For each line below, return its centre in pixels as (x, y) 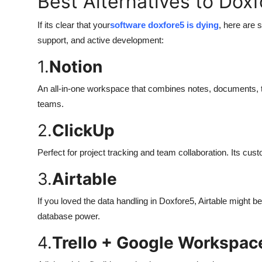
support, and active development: (101, 40)
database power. (69, 216)
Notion (76, 67)
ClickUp (83, 130)
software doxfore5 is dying (164, 25)
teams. (51, 104)
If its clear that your (74, 25)
